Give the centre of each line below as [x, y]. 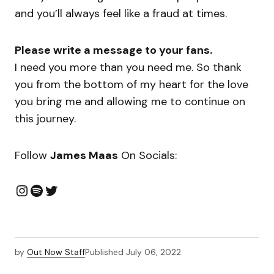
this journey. [45, 119]
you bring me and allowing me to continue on [130, 102]
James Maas [84, 156]
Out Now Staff [56, 252]
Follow [32, 156]
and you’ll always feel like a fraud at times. [121, 14]
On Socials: [147, 156]
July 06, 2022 [154, 252]
